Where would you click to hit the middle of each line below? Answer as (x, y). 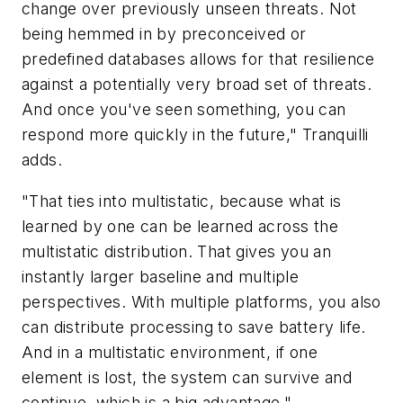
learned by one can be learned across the (180, 226)
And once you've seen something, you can (184, 109)
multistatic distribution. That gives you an (177, 251)
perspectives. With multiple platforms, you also (201, 301)
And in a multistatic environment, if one (170, 352)
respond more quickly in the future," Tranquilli (195, 134)
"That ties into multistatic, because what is (182, 201)
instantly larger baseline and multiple (161, 276)
